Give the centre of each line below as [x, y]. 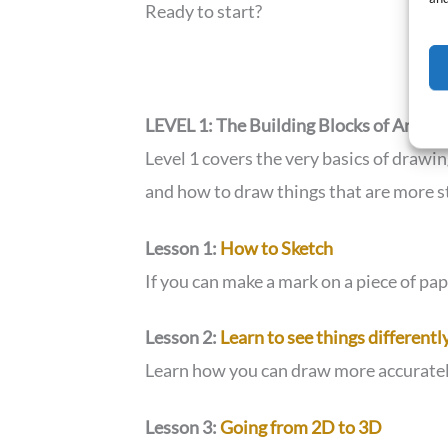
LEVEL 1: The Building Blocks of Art [282, 124]
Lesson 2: [181, 337]
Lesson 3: [181, 427]
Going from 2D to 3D [300, 427]
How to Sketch [275, 247]
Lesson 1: [181, 247]
